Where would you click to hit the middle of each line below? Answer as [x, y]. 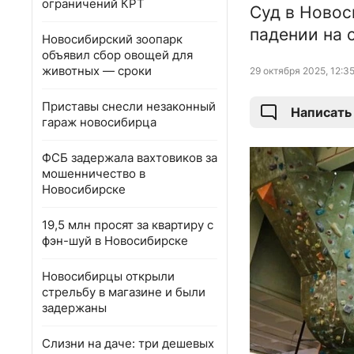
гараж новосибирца [99, 122]
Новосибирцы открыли [108, 276]
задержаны [74, 308]
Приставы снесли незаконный [129, 106]
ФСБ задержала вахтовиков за [130, 158]
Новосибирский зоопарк [112, 39]
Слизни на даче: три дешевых [128, 343]
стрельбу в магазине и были [124, 292]
